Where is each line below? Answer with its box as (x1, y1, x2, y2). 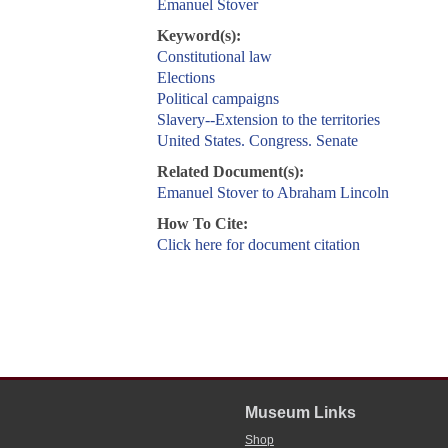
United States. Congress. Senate (156, 132, 358, 150)
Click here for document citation (156, 236, 360, 254)
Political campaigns (156, 90, 279, 108)
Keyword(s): (156, 27, 241, 45)
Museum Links (244, 404, 356, 422)
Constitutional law (156, 48, 272, 66)
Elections (156, 69, 215, 87)
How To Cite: (156, 215, 248, 233)
